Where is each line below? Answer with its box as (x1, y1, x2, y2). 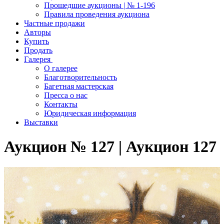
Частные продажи (24, 19, 85, 27)
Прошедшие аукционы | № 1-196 (44, 1, 155, 9)
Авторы (24, 28, 51, 36)
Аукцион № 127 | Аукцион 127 (4, 137, 216, 156)
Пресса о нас (44, 91, 87, 99)
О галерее (44, 64, 77, 72)
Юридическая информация (44, 109, 136, 117)
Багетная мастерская (44, 82, 113, 90)
